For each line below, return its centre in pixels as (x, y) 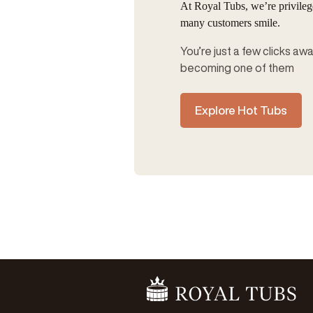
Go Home (168, 282)
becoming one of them (237, 67)
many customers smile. (230, 22)
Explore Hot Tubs (241, 110)
